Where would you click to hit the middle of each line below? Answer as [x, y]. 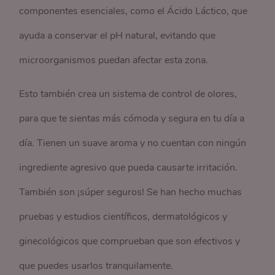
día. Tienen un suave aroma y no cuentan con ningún [133, 143]
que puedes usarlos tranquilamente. [96, 266]
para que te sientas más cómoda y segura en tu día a [132, 118]
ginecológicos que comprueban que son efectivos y [130, 241]
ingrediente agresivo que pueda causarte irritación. [129, 168]
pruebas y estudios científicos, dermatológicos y [123, 217]
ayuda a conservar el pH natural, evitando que [118, 36]
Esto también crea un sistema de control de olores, [128, 94]
